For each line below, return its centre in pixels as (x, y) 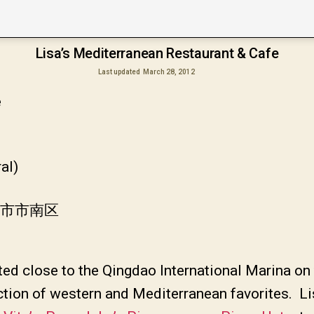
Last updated (120, 71)
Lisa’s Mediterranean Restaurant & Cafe (157, 53)
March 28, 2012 (169, 71)
